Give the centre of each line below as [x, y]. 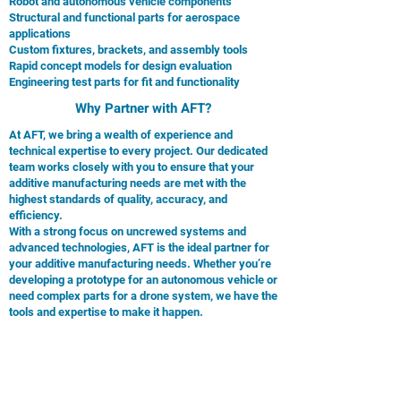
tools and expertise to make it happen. [106, 312]
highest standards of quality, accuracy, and [118, 199]
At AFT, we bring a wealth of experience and [121, 135]
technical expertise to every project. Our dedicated [138, 151]
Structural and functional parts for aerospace [124, 17]
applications [40, 34]
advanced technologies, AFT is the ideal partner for [139, 247]
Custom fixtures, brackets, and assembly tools [128, 50]
